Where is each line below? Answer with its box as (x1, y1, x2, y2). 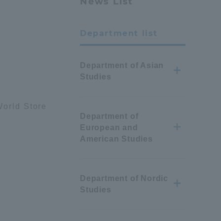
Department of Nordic (80, 174, 169, 183)
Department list (80, 29, 158, 38)
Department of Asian (80, 61, 164, 70)
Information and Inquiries (52, 208, 159, 218)
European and (80, 123, 138, 132)
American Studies (80, 135, 153, 143)
